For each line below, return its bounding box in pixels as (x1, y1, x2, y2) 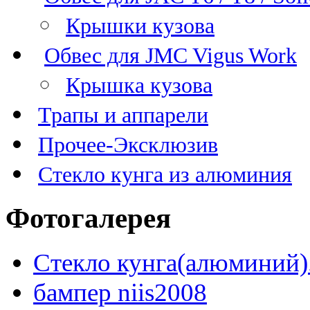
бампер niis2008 (33, 278, 207, 307)
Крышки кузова (66, 12, 215, 38)
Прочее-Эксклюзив (38, 131, 218, 157)
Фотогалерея (6, 202, 171, 234)
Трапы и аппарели (38, 102, 208, 127)
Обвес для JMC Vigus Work (44, 42, 297, 68)
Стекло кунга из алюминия (38, 161, 292, 187)
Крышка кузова (66, 72, 212, 98)
